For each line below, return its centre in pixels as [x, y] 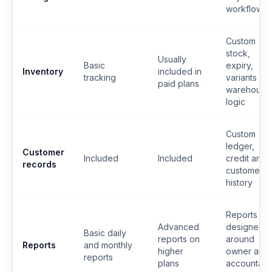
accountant [248, 263]
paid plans [178, 83]
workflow [244, 8]
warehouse [248, 89]
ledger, [240, 146]
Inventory [43, 71]
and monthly [108, 245]
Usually [172, 59]
